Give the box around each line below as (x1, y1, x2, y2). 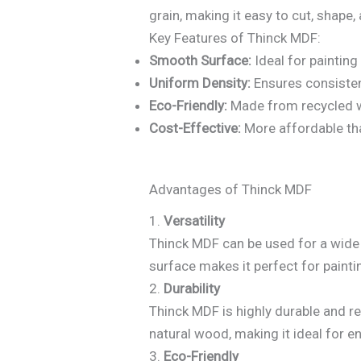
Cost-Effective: (149, 120, 242, 137)
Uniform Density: (149, 75, 251, 92)
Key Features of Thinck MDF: (149, 30, 322, 47)
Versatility (164, 213, 226, 230)
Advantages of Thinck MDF (149, 180, 313, 197)
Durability (164, 280, 221, 297)
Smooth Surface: (149, 52, 252, 69)
